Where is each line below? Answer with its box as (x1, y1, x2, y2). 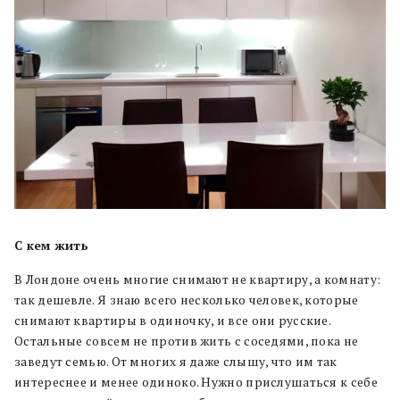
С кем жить (14, 237, 88, 254)
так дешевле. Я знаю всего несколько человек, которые (14, 292, 359, 309)
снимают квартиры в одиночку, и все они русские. (14, 312, 331, 329)
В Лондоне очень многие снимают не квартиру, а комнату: (14, 271, 381, 288)
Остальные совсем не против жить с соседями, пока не (14, 333, 359, 350)
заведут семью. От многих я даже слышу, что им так (14, 354, 337, 371)
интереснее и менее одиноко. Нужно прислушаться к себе (14, 374, 378, 391)
